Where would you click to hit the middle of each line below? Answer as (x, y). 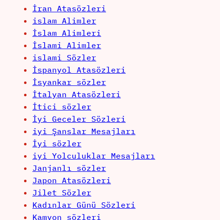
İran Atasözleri (69, 9)
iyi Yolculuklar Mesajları (94, 156)
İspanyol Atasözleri (79, 70)
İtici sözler (62, 107)
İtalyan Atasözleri (76, 95)
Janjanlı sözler (69, 168)
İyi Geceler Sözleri (79, 119)
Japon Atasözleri (71, 180)
